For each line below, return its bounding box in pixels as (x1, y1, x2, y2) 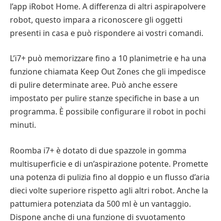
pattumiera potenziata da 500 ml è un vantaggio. (10, 198, 191, 209)
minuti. (10, 119, 36, 131)
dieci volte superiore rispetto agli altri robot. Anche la (10, 184, 208, 196)
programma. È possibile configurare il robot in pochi (10, 106, 206, 117)
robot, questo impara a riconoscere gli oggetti (10, 14, 183, 25)
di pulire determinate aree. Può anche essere (10, 79, 178, 91)
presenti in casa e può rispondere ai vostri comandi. (10, 27, 203, 38)
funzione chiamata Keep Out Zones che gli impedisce (10, 66, 206, 77)
